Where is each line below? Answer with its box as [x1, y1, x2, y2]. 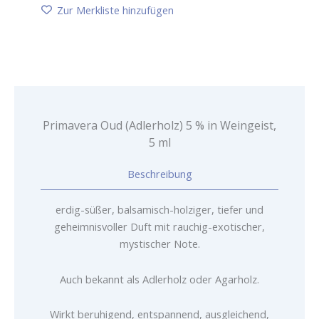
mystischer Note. [119, 236, 200, 251]
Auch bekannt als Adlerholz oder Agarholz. [60, 271, 259, 286]
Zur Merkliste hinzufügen [57, 3, 174, 18]
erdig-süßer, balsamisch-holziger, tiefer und [56, 202, 263, 217]
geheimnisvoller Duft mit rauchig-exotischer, [54, 219, 265, 234]
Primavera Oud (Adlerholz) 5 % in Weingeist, [43, 117, 276, 134]
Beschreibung [127, 167, 192, 182]
